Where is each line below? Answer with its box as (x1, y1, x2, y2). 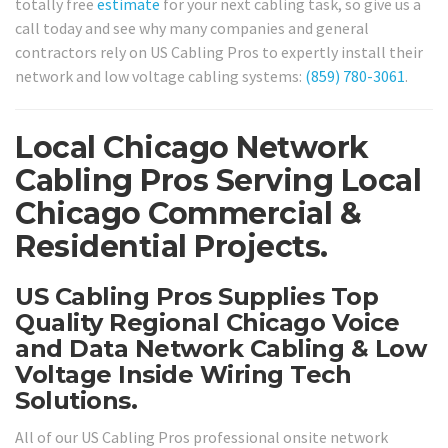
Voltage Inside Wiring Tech (15, 360, 351, 390)
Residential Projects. (15, 228, 328, 266)
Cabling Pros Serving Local (15, 162, 421, 200)
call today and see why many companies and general (15, 18, 369, 39)
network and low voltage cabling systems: (15, 66, 305, 87)
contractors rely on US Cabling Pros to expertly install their (15, 42, 423, 63)
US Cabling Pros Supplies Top (15, 282, 378, 312)
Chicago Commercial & (15, 195, 361, 233)
